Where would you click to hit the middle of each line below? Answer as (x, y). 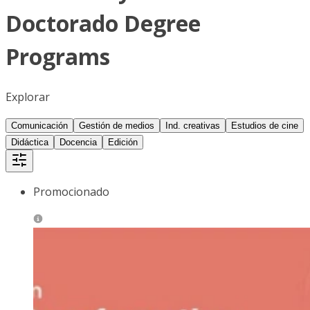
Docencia (78, 142)
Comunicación (39, 125)
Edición (123, 142)
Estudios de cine (265, 125)
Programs (58, 57)
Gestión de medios (117, 125)
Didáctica (30, 142)
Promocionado (71, 191)
